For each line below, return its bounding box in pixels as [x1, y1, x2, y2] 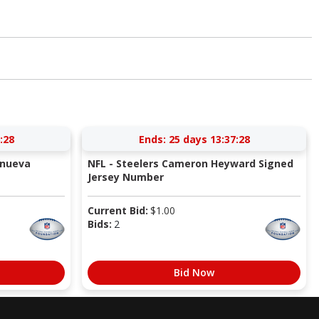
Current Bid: [87, 203, 148, 217]
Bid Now [174, 265, 214, 279]
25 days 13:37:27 [168, 132, 250, 146]
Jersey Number [87, 169, 164, 184]
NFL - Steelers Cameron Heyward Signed [87, 156, 293, 170]
